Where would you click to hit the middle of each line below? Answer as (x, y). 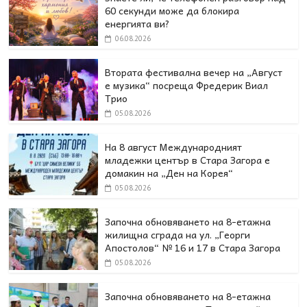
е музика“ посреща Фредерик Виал (187, 85)
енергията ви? (138, 23)
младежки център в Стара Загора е (188, 159)
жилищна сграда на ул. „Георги (178, 234)
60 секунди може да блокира (172, 10)
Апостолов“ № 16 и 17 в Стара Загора (193, 247)
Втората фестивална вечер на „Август (194, 72)
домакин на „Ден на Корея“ (169, 172)
